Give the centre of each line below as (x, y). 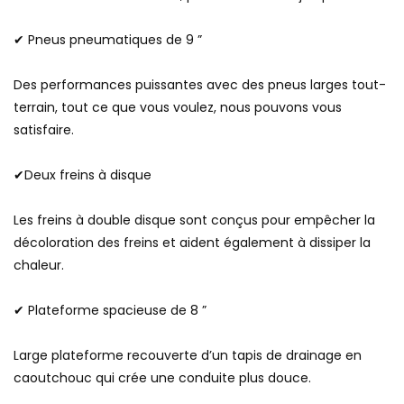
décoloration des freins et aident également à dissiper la (192, 243)
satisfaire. (44, 130)
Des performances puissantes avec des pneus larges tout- (200, 85)
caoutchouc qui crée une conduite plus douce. (162, 378)
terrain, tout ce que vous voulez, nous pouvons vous (178, 108)
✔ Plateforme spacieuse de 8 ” (110, 311)
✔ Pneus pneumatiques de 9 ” (108, 40)
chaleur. (39, 266)
